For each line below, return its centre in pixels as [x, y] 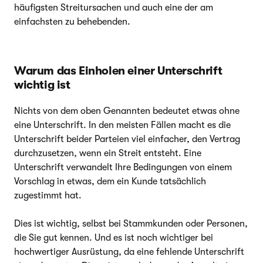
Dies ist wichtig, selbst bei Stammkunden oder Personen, [131, 223]
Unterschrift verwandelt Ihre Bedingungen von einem [123, 167]
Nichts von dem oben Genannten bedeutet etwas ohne [127, 111]
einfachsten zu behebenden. [72, 21]
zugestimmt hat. [48, 195]
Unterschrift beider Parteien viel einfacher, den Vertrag [127, 139]
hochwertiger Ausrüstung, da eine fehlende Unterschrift [129, 252]
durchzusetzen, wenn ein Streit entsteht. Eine [108, 153]
